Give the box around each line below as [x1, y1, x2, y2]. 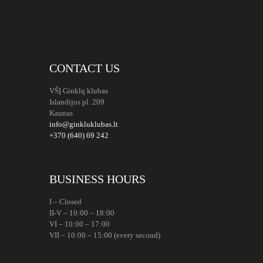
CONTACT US [49, 61, 120, 75]
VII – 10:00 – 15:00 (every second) [49, 230, 160, 240]
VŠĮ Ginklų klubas [49, 86, 108, 95]
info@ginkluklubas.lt [49, 119, 118, 129]
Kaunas [49, 108, 73, 117]
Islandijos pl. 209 [49, 97, 104, 106]
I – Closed [49, 197, 82, 206]
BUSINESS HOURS [49, 172, 146, 186]
